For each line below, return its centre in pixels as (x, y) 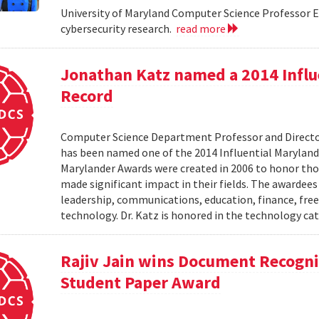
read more (202, 28)
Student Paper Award (141, 282)
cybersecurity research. (119, 28)
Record (87, 96)
